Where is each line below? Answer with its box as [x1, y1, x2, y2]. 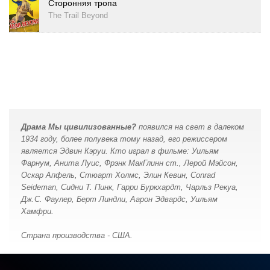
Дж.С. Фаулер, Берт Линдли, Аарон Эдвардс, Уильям [21, 195, 218, 204]
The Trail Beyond [48, 11, 108, 20]
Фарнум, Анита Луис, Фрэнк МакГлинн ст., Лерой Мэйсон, [21, 159, 238, 168]
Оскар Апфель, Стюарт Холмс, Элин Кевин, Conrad [21, 171, 215, 180]
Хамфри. [21, 207, 54, 216]
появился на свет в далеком [136, 122, 244, 131]
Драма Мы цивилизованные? [21, 122, 136, 131]
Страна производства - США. [21, 231, 133, 240]
